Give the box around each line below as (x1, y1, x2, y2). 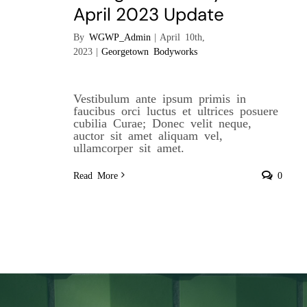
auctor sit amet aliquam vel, (73, 128, 223, 141)
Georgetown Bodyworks (101, 46, 198, 56)
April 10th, (160, 32, 206, 42)
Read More (73, 170, 119, 180)
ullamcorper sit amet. (73, 140, 185, 153)
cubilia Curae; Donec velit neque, (73, 116, 252, 129)
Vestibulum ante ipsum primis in (73, 91, 247, 104)
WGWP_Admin (89, 32, 151, 42)
